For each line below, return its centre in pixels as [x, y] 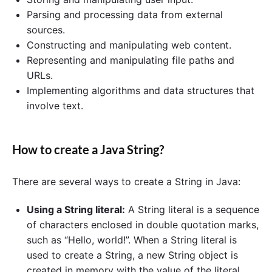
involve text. [55, 105]
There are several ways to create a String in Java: [126, 182]
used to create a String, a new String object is [132, 255]
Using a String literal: [76, 209]
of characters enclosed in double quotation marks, [143, 225]
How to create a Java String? [88, 149]
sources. [46, 29]
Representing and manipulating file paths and [131, 60]
